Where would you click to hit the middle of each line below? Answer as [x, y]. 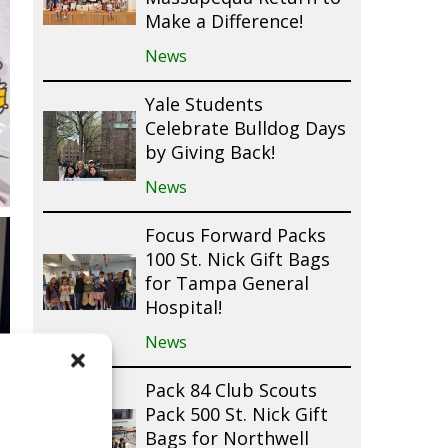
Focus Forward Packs [235, 236]
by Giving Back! [209, 153]
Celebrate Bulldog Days [245, 129]
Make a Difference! [223, 22]
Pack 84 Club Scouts [230, 391]
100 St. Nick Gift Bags [237, 260]
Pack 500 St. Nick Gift [236, 415]
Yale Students [203, 105]
